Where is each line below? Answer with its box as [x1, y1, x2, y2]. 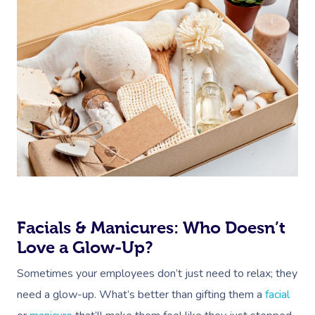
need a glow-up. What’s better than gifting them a [17, 287, 265, 303]
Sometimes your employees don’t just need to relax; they [17, 266, 297, 282]
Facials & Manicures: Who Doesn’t [17, 219, 285, 238]
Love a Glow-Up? [17, 238, 153, 257]
